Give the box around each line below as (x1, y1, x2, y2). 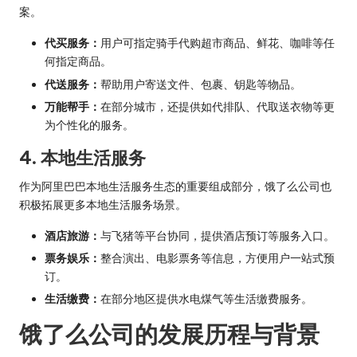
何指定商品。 (45, 54, 112, 69)
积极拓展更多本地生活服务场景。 (19, 197, 186, 212)
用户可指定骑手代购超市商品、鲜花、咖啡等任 (100, 36, 335, 51)
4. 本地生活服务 (19, 146, 146, 169)
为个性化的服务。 (45, 117, 134, 132)
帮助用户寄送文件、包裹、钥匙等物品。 (100, 76, 301, 92)
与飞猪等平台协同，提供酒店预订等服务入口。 (100, 228, 335, 243)
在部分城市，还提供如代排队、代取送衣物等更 (100, 99, 335, 114)
